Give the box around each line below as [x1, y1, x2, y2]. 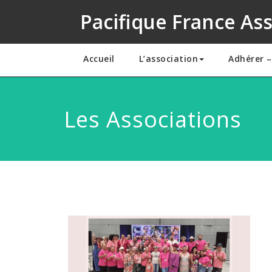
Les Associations [63, 104, 242, 134]
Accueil [83, 53, 115, 64]
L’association [138, 53, 198, 64]
